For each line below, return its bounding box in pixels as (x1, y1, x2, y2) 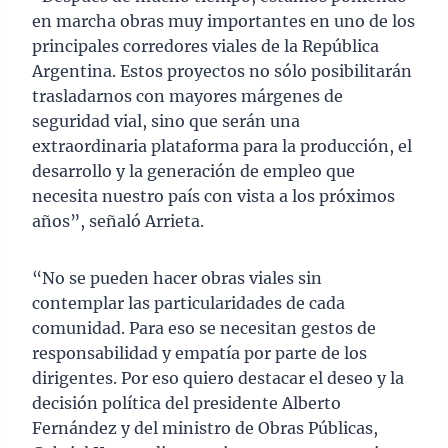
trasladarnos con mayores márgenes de (32, 86, 343, 107)
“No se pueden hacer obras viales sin (32, 268, 322, 289)
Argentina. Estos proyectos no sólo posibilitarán (32, 61, 412, 82)
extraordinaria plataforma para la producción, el (32, 136, 412, 157)
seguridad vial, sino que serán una (32, 111, 300, 132)
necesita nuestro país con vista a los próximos (32, 186, 395, 207)
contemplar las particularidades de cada (32, 293, 345, 314)
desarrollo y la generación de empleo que (32, 161, 355, 182)
